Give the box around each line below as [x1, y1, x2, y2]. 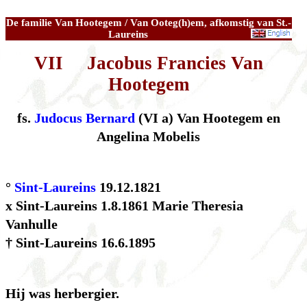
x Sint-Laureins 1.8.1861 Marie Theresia [5, 197, 243, 213]
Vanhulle [5, 216, 58, 232]
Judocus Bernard [34, 110, 135, 125]
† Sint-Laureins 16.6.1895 [5, 234, 156, 250]
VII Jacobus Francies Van [34, 52, 263, 73]
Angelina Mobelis [97, 128, 201, 144]
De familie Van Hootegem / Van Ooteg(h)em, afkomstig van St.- [5, 17, 291, 29]
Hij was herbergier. [5, 285, 119, 301]
